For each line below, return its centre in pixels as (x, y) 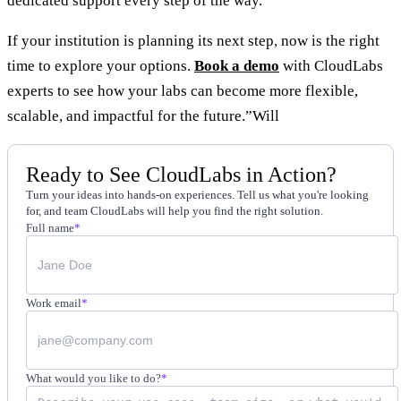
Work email (54, 303)
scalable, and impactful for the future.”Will (143, 115)
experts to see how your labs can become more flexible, (183, 90)
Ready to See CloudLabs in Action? (181, 174)
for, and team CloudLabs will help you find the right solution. (175, 210)
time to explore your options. (101, 65)
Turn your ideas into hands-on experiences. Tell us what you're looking (197, 194)
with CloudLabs (331, 65)
